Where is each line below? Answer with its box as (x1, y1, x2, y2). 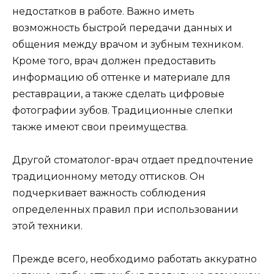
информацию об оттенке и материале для (12, 71, 231, 83)
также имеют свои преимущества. (12, 120, 188, 133)
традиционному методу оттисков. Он (12, 170, 205, 182)
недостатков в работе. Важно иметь (12, 5, 194, 17)
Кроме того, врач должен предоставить (12, 54, 216, 67)
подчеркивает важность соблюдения (12, 187, 206, 199)
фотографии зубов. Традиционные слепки (12, 104, 233, 116)
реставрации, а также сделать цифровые (12, 87, 224, 100)
